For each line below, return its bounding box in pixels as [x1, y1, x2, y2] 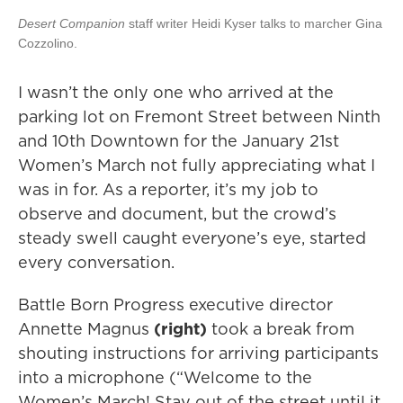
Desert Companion [18, 16, 125, 31]
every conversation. [18, 251, 175, 273]
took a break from [207, 318, 354, 340]
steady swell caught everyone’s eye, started [18, 227, 366, 249]
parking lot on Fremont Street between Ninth [18, 105, 381, 128]
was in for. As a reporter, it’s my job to [18, 178, 318, 201]
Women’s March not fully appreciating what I [18, 154, 375, 176]
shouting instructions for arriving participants [18, 342, 379, 364]
